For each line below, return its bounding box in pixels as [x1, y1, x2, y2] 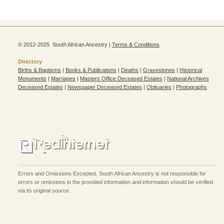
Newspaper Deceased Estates [67, 84, 142, 90]
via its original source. [18, 187, 70, 193]
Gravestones [143, 67, 175, 73]
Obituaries [146, 84, 171, 90]
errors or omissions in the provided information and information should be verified [18, 179, 213, 185]
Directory [18, 58, 42, 64]
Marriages [51, 75, 75, 81]
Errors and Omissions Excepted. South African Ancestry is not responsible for [18, 170, 206, 176]
